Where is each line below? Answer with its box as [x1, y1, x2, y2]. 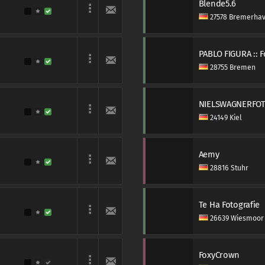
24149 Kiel [208, 114, 242, 122]
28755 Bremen [208, 63, 256, 72]
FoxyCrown [198, 250, 240, 260]
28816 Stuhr [208, 164, 248, 172]
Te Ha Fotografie [198, 199, 260, 210]
